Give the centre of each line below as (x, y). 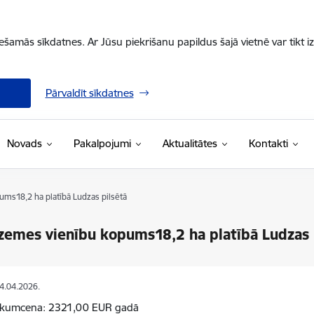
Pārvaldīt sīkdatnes (89, 93)
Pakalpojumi (102, 143)
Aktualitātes (190, 143)
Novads (24, 143)
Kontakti (268, 143)
